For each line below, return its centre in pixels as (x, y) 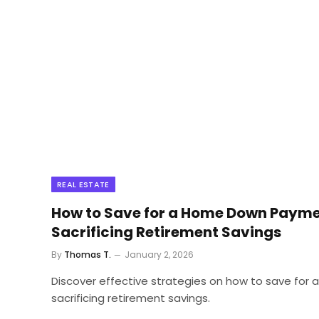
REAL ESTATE (83, 185)
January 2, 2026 (159, 255)
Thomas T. (88, 255)
